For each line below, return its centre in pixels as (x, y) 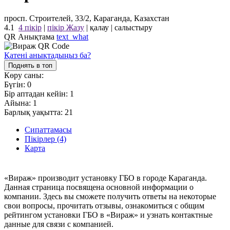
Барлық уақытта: (34, 112)
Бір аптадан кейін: (37, 94)
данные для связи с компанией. (59, 224)
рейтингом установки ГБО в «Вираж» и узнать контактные (108, 215)
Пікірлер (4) (45, 139)
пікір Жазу (66, 28)
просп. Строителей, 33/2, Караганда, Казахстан (87, 18)
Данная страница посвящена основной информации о (99, 187)
